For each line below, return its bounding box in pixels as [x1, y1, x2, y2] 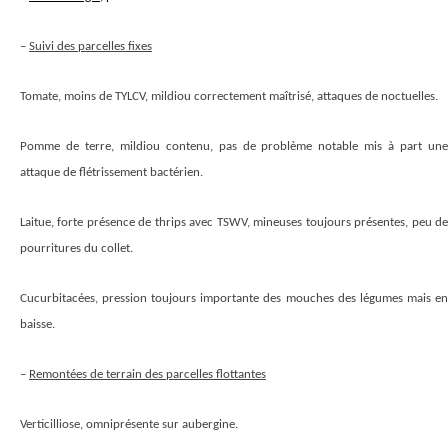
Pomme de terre [20, 140, 111, 153]
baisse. [20, 318, 55, 331]
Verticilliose [20, 418, 80, 431]
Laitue [20, 216, 51, 229]
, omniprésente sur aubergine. [80, 418, 238, 431]
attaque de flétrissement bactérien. [20, 166, 203, 179]
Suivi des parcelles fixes [29, 40, 152, 53]
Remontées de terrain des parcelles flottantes [29, 368, 266, 381]
